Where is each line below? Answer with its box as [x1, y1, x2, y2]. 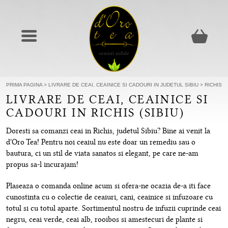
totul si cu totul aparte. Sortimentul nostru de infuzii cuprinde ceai [6, 204, 221, 213]
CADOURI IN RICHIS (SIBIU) [6, 106, 184, 120]
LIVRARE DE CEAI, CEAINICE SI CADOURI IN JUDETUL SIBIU [48, 82, 198, 88]
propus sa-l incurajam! [6, 160, 78, 169]
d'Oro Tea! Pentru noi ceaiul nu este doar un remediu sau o [6, 137, 195, 147]
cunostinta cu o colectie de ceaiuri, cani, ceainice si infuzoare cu [6, 192, 213, 202]
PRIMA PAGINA [6, 82, 42, 88]
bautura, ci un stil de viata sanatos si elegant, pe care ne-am [6, 149, 198, 158]
